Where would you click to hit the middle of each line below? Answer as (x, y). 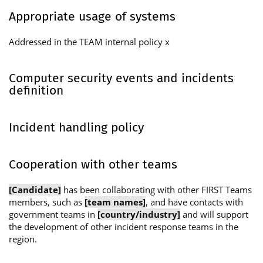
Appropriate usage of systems (92, 16)
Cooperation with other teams (93, 164)
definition (36, 90)
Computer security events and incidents (121, 78)
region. (23, 239)
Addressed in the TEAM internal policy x (89, 41)
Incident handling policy (76, 127)
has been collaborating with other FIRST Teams (156, 189)
